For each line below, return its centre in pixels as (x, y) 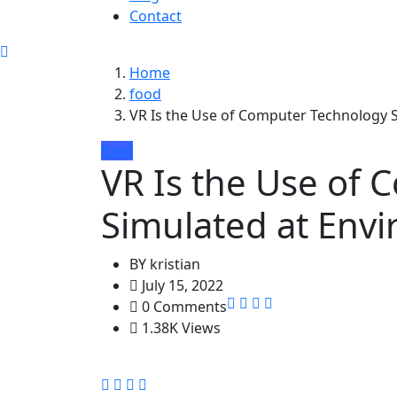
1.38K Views (179, 327)
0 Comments (183, 306)
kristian (173, 264)
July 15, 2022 (181, 285)
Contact (156, 16)
